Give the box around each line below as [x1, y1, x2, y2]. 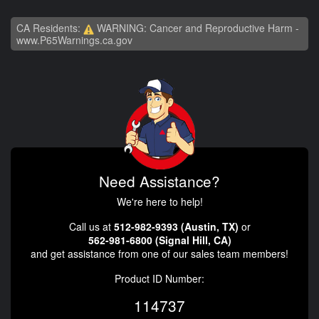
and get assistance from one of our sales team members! [31, 246, 288, 261]
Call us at [68, 219, 114, 234]
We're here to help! [116, 194, 203, 209]
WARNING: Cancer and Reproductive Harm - [94, 20, 299, 35]
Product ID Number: [115, 271, 204, 286]
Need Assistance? [99, 169, 220, 192]
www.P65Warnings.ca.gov [16, 32, 132, 47]
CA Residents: [16, 20, 83, 35]
